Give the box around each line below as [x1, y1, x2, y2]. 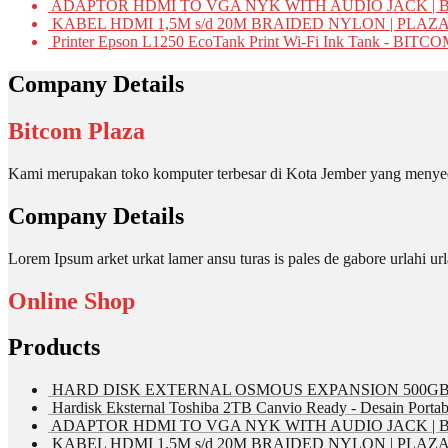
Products [8, 334, 100, 361]
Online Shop [8, 287, 135, 314]
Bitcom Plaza [8, 117, 145, 144]
